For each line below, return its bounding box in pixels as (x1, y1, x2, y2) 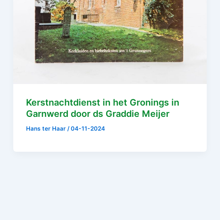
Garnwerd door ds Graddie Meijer (26, 108, 170, 119)
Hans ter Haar (26, 125, 68, 133)
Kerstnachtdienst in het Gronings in (26, 97, 180, 108)
